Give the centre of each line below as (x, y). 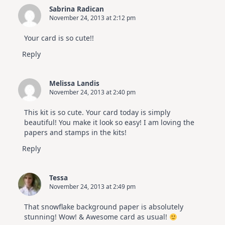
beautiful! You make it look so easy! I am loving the (109, 123)
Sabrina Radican (77, 9)
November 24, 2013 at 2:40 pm (92, 92)
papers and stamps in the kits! (75, 133)
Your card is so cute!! (59, 38)
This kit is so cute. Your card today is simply (97, 113)
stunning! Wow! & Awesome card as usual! (97, 217)
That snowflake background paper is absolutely (104, 207)
